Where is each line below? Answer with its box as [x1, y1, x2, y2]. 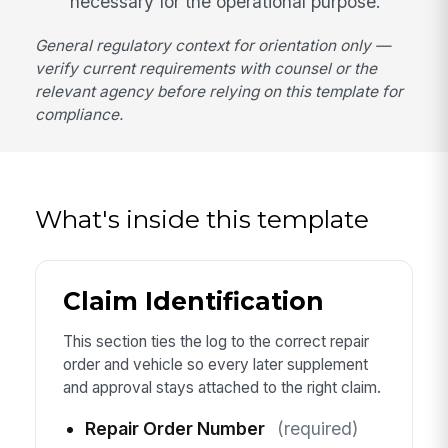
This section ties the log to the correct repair [62, 331, 369, 351]
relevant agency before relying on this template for [35, 81, 404, 101]
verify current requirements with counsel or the [35, 58, 378, 78]
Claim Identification [62, 286, 324, 317]
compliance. [35, 104, 124, 124]
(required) [276, 418, 358, 440]
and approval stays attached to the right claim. [62, 377, 381, 397]
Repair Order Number [84, 418, 265, 440]
